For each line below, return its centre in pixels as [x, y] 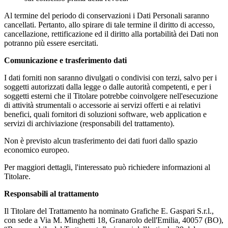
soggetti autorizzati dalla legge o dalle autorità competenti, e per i [108, 87]
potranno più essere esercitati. [51, 43]
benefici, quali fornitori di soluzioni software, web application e [105, 114]
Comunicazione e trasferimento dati [65, 60]
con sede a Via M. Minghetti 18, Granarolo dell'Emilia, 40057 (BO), [114, 220]
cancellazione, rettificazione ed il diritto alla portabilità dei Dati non [111, 34]
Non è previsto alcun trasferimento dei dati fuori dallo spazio [101, 140]
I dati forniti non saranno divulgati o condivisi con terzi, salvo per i [110, 77]
